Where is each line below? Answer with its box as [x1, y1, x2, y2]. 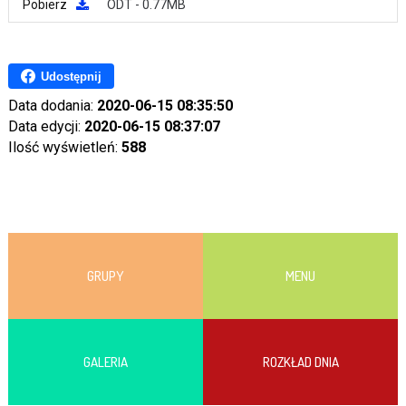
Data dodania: [7, 97, 97, 114]
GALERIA [82, 353, 128, 371]
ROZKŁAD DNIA [262, 353, 339, 371]
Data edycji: [7, 118, 84, 135]
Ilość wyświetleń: [7, 139, 121, 156]
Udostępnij [40, 69, 101, 83]
